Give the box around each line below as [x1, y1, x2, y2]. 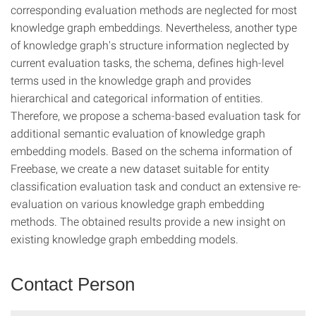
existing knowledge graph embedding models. [11, 231, 238, 246]
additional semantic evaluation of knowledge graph [11, 126, 265, 140]
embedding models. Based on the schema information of [11, 143, 292, 158]
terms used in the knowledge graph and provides [11, 73, 251, 87]
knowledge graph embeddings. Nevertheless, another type [11, 20, 297, 35]
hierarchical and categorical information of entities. [11, 90, 263, 105]
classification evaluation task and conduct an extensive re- [11, 178, 301, 193]
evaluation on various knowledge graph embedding [11, 196, 265, 211]
